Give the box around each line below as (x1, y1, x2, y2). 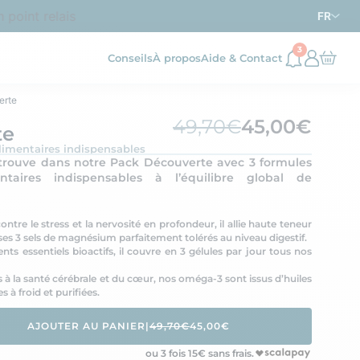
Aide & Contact (201, 51, 283, 64)
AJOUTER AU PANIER (27, 319, 145, 332)
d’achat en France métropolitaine (117, 7, 321, 24)
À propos (153, 51, 201, 64)
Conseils (108, 51, 153, 64)
